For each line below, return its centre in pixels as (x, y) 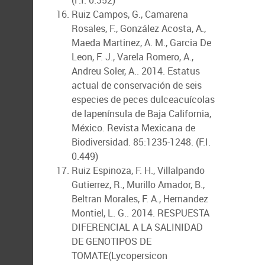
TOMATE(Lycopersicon (119, 256)
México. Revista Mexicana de (133, 128)
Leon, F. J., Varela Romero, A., (132, 57)
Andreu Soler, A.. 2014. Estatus (136, 71)
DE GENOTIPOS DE (112, 241)
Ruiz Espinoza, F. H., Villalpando (138, 170)
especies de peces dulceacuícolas (143, 99)
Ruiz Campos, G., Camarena (130, 14)
